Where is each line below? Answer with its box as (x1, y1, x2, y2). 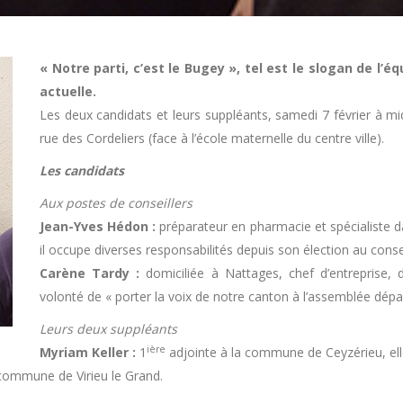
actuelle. (40, 83, 96, 100)
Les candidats (40, 162, 124, 179)
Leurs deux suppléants (40, 320, 177, 337)
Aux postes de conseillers (40, 194, 193, 211)
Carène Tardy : (40, 264, 140, 282)
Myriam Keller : (40, 344, 136, 361)
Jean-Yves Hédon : (40, 218, 157, 235)
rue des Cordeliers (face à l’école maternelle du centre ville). (40, 130, 384, 147)
